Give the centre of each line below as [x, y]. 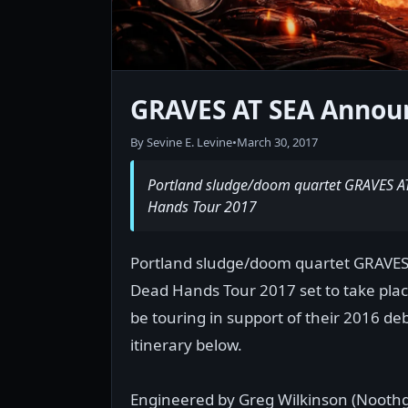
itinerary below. [186, 345]
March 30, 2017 [277, 142]
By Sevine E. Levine [181, 142]
